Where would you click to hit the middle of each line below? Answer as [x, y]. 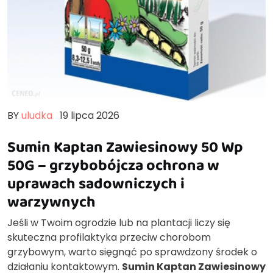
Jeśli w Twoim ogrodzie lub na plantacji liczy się [119, 222]
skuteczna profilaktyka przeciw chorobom [109, 237]
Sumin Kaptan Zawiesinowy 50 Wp [125, 146]
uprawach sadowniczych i [96, 183]
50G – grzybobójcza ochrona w [113, 165]
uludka [37, 115]
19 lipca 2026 [90, 115]
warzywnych [51, 201]
